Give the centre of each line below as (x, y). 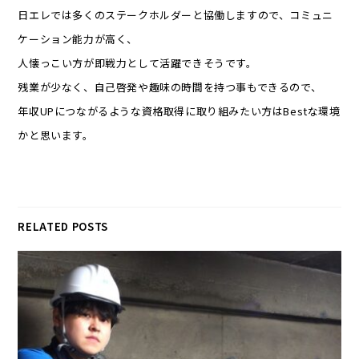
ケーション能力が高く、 (78, 39)
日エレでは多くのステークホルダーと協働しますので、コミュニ (175, 15)
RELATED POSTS (63, 227)
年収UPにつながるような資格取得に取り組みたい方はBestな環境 (179, 111)
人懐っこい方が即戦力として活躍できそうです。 (137, 63)
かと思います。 (56, 135)
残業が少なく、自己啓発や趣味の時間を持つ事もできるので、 (170, 87)
